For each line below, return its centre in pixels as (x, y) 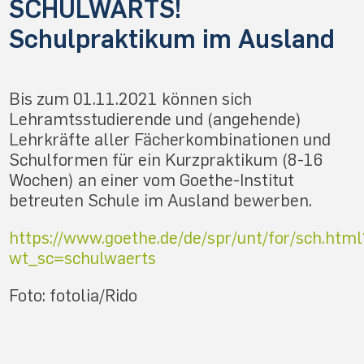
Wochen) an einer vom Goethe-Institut (152, 180)
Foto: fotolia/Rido (74, 296)
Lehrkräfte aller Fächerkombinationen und (170, 140)
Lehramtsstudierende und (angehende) (156, 119)
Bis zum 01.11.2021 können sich (131, 99)
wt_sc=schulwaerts (83, 258)
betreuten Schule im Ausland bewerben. (161, 201)
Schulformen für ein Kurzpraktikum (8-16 (167, 160)
